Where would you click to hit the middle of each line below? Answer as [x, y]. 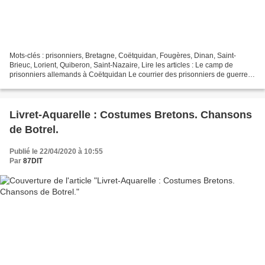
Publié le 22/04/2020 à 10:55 [56, 151]
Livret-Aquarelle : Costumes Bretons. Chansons [131, 114]
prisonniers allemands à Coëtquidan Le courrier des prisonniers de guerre [129, 74]
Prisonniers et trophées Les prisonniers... [75, 84]
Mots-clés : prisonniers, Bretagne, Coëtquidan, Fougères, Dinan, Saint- [123, 55]
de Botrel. [34, 129]
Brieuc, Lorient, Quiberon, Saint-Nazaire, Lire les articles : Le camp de [121, 65]
